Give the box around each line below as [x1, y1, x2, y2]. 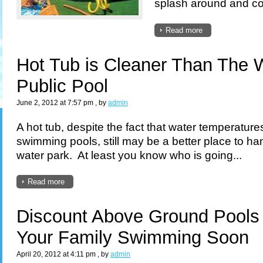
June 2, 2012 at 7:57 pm [16, 98, 93, 107]
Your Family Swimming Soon [16, 227, 249, 248]
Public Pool [16, 75, 108, 96]
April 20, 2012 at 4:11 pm [16, 250, 96, 259]
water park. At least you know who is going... [16, 148, 242, 161]
